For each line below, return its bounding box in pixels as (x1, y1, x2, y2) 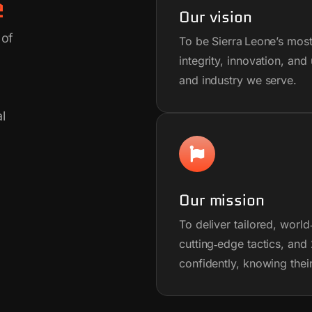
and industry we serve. (178, 73, 297, 87)
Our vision (178, 6, 252, 28)
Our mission (178, 189, 265, 211)
